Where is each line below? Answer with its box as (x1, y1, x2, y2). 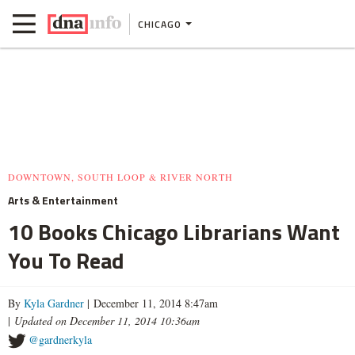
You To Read (8, 243, 124, 277)
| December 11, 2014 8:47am (84, 296, 218, 311)
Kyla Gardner (24, 296, 84, 311)
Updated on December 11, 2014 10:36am (14, 313, 200, 328)
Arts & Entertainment (8, 192, 118, 208)
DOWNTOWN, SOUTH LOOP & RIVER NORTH (8, 170, 233, 183)
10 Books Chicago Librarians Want (8, 215, 340, 249)
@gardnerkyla (29, 332, 92, 347)
